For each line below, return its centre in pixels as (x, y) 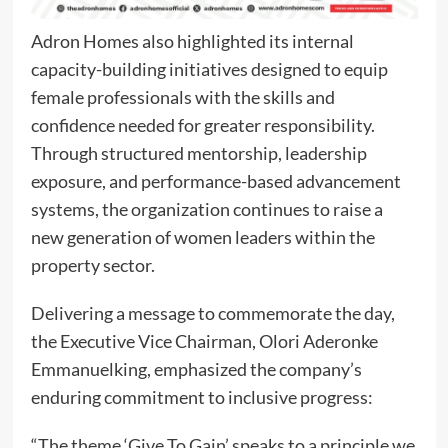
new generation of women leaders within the (202, 237)
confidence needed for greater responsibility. (202, 125)
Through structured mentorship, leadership (198, 153)
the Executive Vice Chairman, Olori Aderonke (204, 341)
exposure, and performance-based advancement (215, 181)
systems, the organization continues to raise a (206, 209)
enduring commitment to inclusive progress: (201, 397)
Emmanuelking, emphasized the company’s (196, 369)
